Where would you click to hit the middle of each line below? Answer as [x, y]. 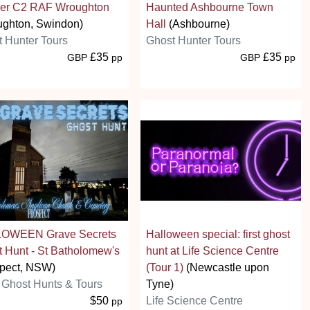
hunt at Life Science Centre [212, 250]
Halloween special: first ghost [218, 234]
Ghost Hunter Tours [193, 40]
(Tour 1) [165, 267]
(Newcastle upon [226, 267]
